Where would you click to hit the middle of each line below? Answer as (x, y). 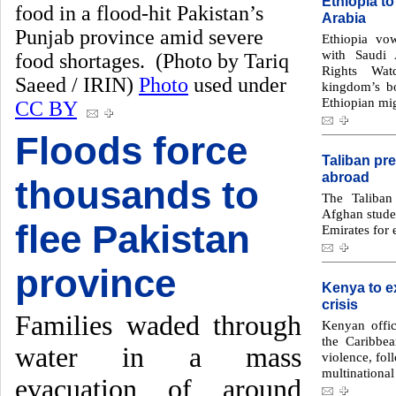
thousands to (137, 195)
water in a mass (158, 358)
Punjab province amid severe (139, 37)
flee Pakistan (133, 239)
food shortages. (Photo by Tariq (152, 61)
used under (237, 85)
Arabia (344, 18)
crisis (340, 304)
